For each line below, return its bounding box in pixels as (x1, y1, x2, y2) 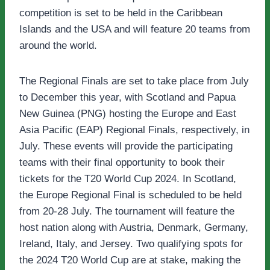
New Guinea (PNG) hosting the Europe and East (19, 108, 236, 120)
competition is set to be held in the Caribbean (19, 7, 222, 19)
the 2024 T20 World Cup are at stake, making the (19, 254, 240, 266)
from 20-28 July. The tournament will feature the (19, 206, 234, 218)
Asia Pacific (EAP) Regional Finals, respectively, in (19, 124, 250, 136)
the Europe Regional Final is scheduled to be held (19, 189, 242, 201)
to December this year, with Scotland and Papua (19, 92, 236, 104)
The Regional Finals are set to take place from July (19, 75, 249, 87)
